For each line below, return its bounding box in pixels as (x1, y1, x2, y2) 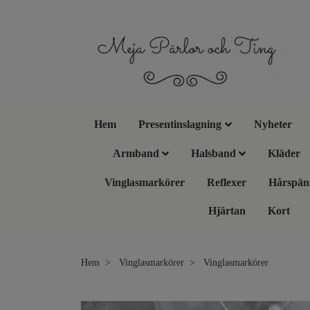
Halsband (191, 147, 236, 159)
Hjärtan (208, 204, 246, 217)
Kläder (268, 147, 301, 159)
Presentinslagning (138, 118, 222, 130)
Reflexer (206, 176, 246, 188)
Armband (112, 147, 159, 159)
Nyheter (253, 118, 292, 130)
